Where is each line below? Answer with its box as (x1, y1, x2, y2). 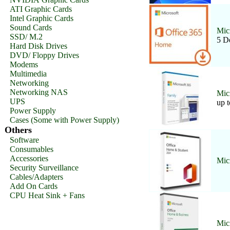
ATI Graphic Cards (10, 5, 72, 13)
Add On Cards (10, 182, 57, 190)
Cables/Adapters (10, 172, 63, 181)
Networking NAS (10, 88, 68, 97)
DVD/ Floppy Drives (10, 51, 79, 60)
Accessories (10, 154, 48, 163)
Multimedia (10, 69, 47, 78)
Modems (10, 60, 38, 69)
